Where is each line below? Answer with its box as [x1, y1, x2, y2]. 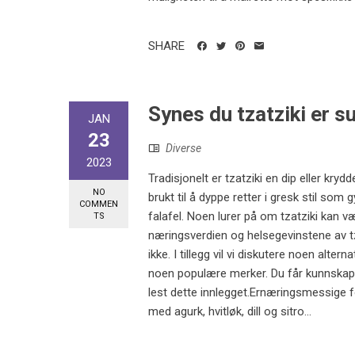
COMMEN [79, 198, 118, 209]
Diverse [166, 141, 201, 155]
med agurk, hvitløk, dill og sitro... [148, 303, 311, 319]
